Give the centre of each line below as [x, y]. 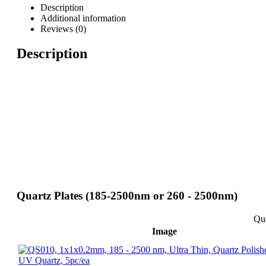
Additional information [83, 18]
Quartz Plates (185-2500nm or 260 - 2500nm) [127, 196]
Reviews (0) [63, 28]
